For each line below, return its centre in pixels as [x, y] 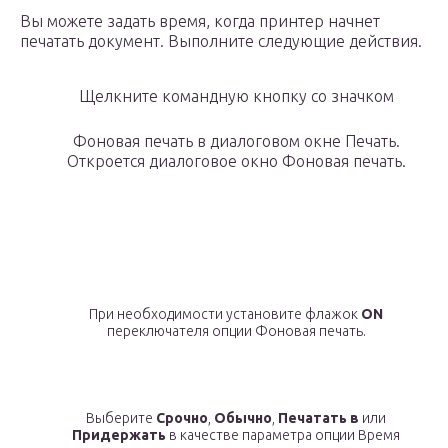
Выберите [121, 418]
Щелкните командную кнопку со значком [236, 96]
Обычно [243, 418]
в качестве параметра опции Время [283, 435]
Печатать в [318, 418]
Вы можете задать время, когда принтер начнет [200, 21]
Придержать [119, 435]
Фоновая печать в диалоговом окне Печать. [236, 141]
